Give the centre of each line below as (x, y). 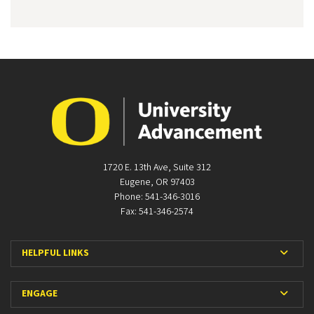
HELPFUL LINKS (55, 253)
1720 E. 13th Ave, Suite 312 (157, 167)
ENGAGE (40, 294)
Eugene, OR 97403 (157, 182)
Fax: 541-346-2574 (157, 211)
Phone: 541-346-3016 (157, 197)
